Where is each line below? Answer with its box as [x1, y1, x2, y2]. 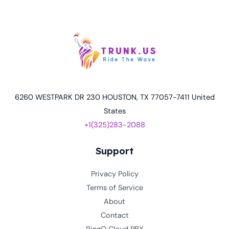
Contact [100, 211, 129, 221]
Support [96, 145, 133, 157]
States [103, 106, 126, 116]
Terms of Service [86, 183, 143, 193]
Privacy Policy [90, 169, 139, 179]
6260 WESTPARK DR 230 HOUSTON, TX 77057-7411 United [14, 92, 215, 102]
